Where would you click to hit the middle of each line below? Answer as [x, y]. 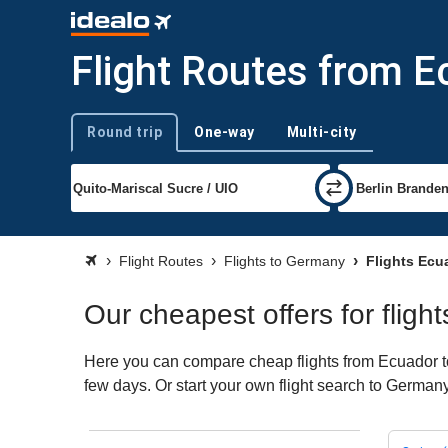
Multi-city [321, 131]
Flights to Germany [284, 261]
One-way [224, 131]
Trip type [95, 140]
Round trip [124, 131]
